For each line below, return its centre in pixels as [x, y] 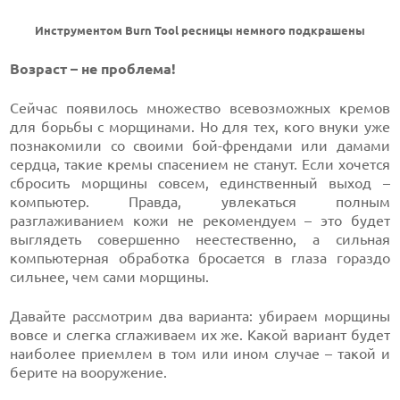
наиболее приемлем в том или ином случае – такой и [200, 354]
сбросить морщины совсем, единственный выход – [200, 183]
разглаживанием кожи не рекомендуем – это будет [200, 221]
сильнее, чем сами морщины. [110, 277]
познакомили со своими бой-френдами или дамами [200, 146]
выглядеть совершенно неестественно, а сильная [200, 239]
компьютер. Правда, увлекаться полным [200, 202]
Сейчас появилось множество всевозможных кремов [200, 108]
